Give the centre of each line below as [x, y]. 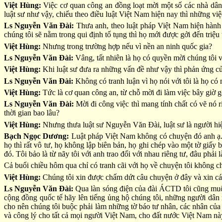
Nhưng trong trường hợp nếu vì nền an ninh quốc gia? [126, 46]
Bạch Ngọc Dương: [37, 136]
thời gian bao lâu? [32, 113]
